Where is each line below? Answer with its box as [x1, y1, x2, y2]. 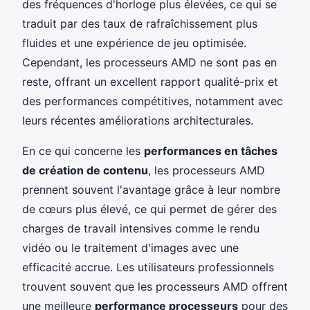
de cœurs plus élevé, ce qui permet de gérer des [22, 201, 277, 216]
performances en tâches [144, 143, 277, 158]
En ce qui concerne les [22, 143, 144, 158]
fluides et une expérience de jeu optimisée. [22, 35, 246, 50]
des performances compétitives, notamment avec [22, 93, 283, 108]
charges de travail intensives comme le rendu [22, 221, 259, 235]
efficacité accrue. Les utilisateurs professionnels [22, 259, 274, 274]
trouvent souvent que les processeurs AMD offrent [22, 279, 288, 293]
